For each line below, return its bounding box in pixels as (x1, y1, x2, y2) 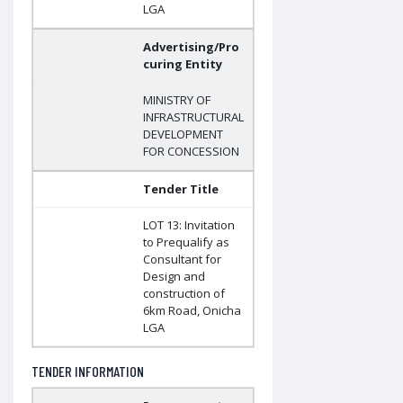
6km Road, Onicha (143, 302, 241, 319)
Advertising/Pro (143, 39, 239, 56)
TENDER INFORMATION (31, 363, 144, 381)
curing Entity (143, 56, 222, 73)
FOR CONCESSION (143, 143, 239, 160)
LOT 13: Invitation (143, 217, 235, 234)
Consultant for (143, 251, 221, 268)
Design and (143, 268, 205, 285)
